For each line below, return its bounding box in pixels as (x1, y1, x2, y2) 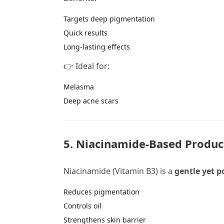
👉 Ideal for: (63, 60, 109, 72)
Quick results (63, 27, 107, 37)
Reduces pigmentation (63, 186, 139, 196)
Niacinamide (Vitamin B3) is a (63, 165, 174, 176)
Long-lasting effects (63, 41, 130, 51)
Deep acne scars (63, 96, 118, 106)
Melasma (63, 82, 94, 92)
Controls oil (63, 200, 101, 210)
